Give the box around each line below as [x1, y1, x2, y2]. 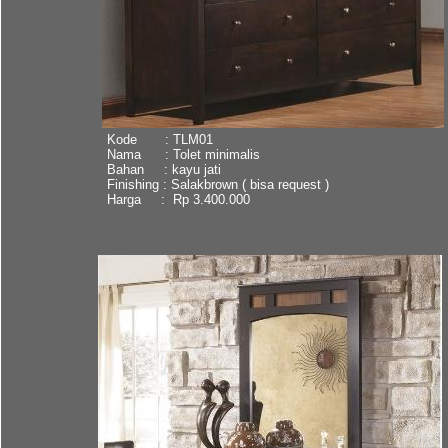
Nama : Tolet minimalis [106, 146, 260, 162]
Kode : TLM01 [106, 131, 213, 147]
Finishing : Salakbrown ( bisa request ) [106, 176, 329, 192]
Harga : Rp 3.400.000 [106, 191, 250, 207]
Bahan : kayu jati [106, 161, 221, 177]
